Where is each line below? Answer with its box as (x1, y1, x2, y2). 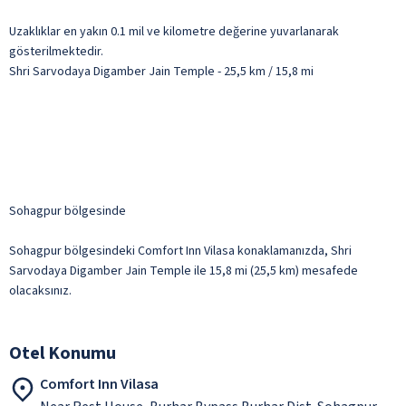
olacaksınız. (9, 281, 72, 300)
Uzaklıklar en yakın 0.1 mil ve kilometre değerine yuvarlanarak (9, 22, 339, 41)
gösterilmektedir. (9, 42, 103, 61)
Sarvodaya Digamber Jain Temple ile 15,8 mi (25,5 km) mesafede (9, 261, 358, 280)
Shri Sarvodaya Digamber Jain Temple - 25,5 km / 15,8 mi (9, 62, 314, 81)
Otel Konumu (9, 340, 116, 366)
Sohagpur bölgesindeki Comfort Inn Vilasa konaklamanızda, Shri (9, 241, 352, 260)
